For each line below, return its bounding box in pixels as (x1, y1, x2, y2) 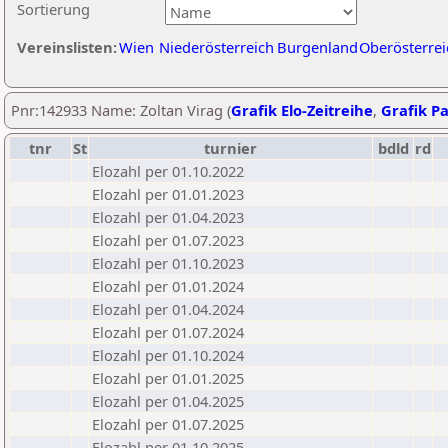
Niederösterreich (159, 37, 274, 57)
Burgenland (277, 37, 358, 57)
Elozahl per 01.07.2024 (92, 322, 244, 342)
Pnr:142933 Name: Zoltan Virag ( (11, 100, 231, 120)
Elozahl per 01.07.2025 (92, 414, 244, 434)
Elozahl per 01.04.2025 (92, 391, 244, 411)
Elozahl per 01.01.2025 (92, 368, 244, 388)
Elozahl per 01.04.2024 (92, 299, 244, 319)
